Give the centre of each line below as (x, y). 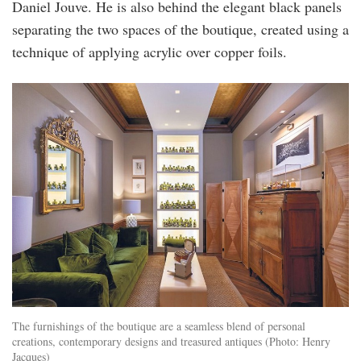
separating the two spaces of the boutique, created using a (180, 29)
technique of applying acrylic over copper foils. (149, 51)
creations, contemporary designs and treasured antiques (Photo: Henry (171, 342)
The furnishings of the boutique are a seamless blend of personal (159, 326)
